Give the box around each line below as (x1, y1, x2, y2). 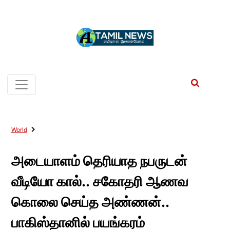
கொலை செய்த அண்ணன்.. (11, 194, 169, 210)
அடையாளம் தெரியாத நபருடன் (11, 152, 187, 169)
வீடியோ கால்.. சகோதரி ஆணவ (11, 173, 188, 190)
